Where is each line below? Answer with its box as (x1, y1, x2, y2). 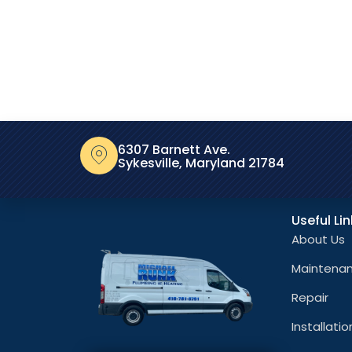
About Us (291, 230, 346, 247)
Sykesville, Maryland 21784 (118, 153, 284, 172)
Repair (291, 288, 329, 306)
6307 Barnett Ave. (118, 140, 230, 159)
